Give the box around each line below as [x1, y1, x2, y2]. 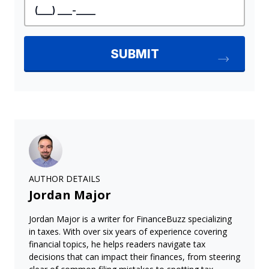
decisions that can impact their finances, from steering [29, 251, 240, 263]
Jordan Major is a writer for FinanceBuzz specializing [29, 213, 232, 225]
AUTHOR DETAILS [29, 173, 100, 185]
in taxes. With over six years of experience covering [29, 226, 227, 238]
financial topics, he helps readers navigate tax [29, 238, 205, 250]
